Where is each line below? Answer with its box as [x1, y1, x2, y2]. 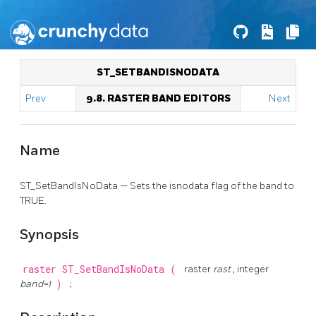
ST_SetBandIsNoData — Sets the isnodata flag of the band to [20, 179, 294, 192]
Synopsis [20, 226, 79, 243]
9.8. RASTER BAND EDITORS [86, 92, 231, 104]
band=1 [20, 278, 53, 291]
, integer [233, 263, 269, 276]
